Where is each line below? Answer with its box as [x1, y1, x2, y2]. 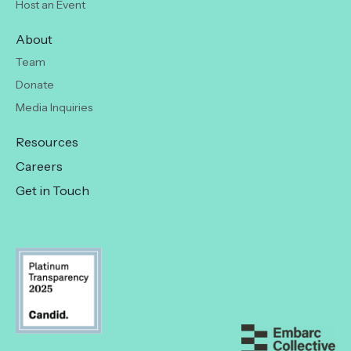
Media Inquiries [16, 100, 92, 114]
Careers [16, 157, 63, 174]
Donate [16, 77, 54, 92]
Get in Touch [16, 182, 89, 198]
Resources [16, 133, 78, 150]
